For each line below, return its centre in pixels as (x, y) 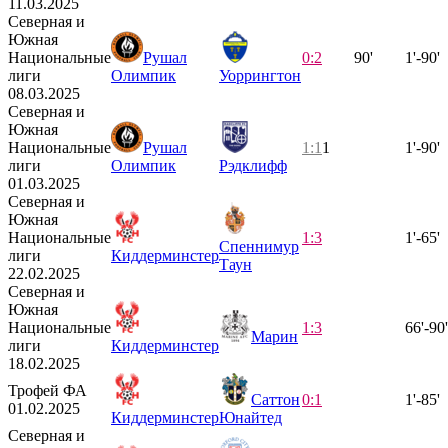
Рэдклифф (253, 165)
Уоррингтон (260, 75)
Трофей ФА (47, 390)
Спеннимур (259, 246)
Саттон (275, 399)
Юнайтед (250, 417)
